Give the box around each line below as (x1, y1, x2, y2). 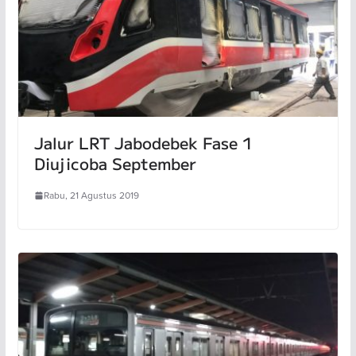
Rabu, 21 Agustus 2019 (43, 188, 139, 203)
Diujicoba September (33, 152, 196, 176)
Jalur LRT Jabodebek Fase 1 (33, 131, 253, 155)
